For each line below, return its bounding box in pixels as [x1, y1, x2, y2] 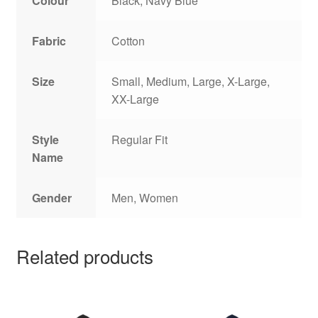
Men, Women [111, 189, 179, 206]
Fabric [32, 32, 67, 49]
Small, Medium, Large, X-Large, [111, 72, 270, 89]
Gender [32, 189, 72, 206]
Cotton [111, 32, 146, 49]
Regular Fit [111, 131, 168, 148]
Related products [16, 243, 153, 270]
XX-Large [111, 90, 160, 107]
